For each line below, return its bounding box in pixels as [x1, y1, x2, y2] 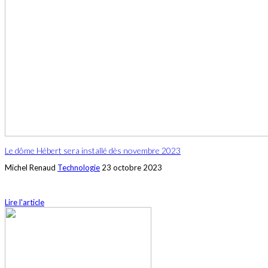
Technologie [57, 162, 100, 172]
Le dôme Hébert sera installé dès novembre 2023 [5, 145, 181, 156]
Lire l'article [5, 197, 44, 207]
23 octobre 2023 [102, 162, 162, 172]
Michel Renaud [5, 162, 56, 172]
